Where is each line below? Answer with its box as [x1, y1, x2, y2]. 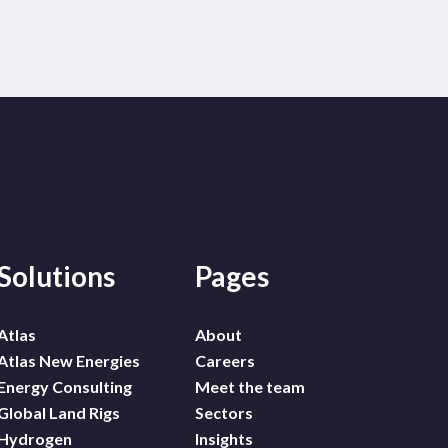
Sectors [194, 403, 253, 423]
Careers [194, 351, 255, 371]
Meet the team [194, 377, 305, 397]
